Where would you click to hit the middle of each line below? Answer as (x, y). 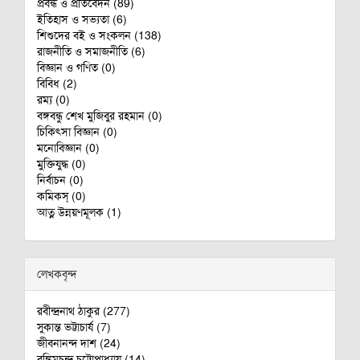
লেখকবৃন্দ (57, 274)
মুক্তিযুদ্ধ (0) (61, 164)
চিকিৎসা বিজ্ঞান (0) (77, 132)
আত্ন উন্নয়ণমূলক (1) (79, 212)
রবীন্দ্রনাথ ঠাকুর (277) (84, 311)
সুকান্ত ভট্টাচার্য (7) (74, 327)
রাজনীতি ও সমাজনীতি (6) (91, 51)
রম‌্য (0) (53, 100)
